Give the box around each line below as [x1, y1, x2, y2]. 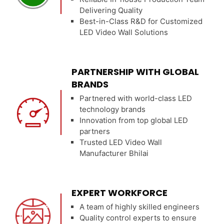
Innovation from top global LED [79, 115, 188, 125]
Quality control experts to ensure [79, 213, 197, 222]
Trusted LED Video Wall [79, 137, 162, 147]
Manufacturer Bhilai [79, 148, 149, 158]
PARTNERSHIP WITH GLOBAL [71, 65, 199, 78]
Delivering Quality [79, 5, 143, 15]
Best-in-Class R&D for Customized [79, 16, 203, 26]
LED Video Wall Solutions [79, 27, 168, 37]
